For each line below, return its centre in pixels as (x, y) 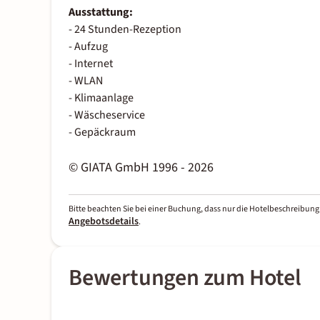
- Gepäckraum (102, 132)
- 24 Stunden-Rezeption (125, 30)
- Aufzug (88, 47)
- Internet (91, 64)
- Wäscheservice (107, 115)
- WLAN (86, 81)
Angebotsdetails (104, 222)
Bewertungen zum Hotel (185, 278)
